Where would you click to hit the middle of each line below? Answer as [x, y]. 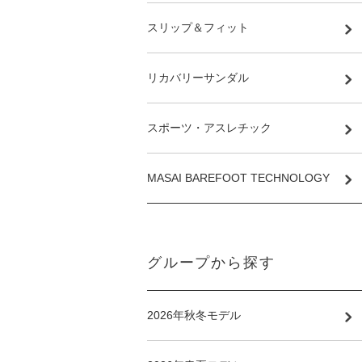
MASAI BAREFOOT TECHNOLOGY [238, 178]
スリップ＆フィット [198, 27]
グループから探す [211, 263]
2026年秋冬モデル [194, 315]
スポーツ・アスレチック [209, 128]
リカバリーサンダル [198, 78]
